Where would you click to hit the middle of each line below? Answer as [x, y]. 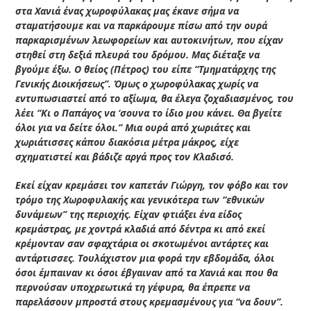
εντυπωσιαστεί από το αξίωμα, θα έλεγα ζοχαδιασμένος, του [155, 98]
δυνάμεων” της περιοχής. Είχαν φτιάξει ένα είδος [129, 214]
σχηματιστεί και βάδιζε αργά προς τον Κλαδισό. [125, 156]
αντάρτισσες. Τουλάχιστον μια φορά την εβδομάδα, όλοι [145, 258]
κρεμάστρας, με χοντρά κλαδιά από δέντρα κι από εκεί [141, 228]
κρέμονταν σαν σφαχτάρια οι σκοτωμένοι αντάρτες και [142, 243]
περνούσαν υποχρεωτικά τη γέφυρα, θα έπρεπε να [133, 287]
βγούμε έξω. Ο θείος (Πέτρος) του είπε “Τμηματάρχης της [146, 69]
